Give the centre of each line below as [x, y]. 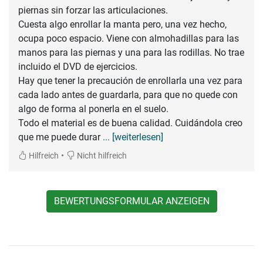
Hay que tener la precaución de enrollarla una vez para [130, 80]
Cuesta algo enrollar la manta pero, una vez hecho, [122, 24]
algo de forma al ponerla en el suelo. [93, 109]
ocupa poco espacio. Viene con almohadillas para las [129, 38]
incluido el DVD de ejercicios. [78, 66]
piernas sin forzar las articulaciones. [93, 10]
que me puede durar [60, 137]
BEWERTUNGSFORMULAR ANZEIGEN [131, 201]
